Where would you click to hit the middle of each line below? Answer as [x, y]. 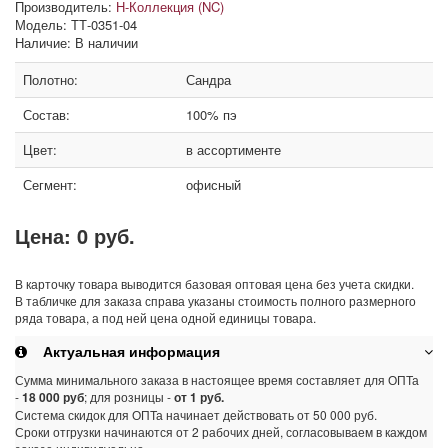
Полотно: [50, 79]
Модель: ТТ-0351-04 [76, 24]
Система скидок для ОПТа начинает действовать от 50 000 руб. [196, 414]
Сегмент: [50, 184]
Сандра [208, 79]
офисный [213, 184]
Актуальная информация [123, 351]
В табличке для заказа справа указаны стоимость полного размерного [215, 300]
